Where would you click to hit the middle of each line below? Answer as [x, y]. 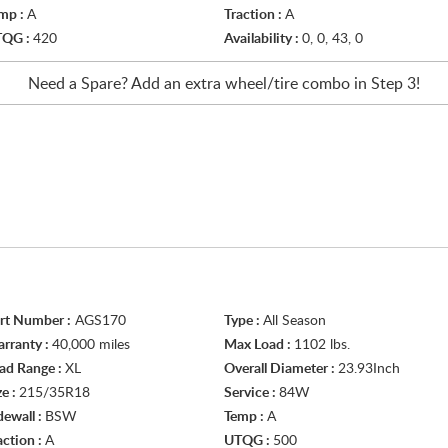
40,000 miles [91, 345]
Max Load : [259, 345]
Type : [243, 321]
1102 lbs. [322, 345]
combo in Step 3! [359, 84]
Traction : [254, 15]
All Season [294, 321]
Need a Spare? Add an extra [126, 84]
